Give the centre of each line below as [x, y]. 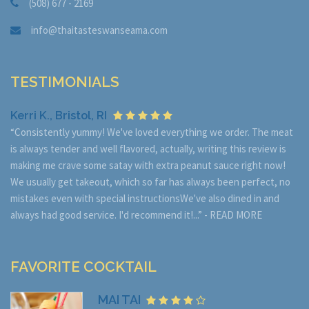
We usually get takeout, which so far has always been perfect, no [150, 182]
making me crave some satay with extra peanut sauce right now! [148, 166]
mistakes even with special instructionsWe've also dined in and [145, 199]
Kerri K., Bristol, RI [59, 116]
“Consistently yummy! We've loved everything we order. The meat [152, 132]
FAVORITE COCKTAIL [83, 267]
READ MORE [236, 215]
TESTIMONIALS [65, 82]
